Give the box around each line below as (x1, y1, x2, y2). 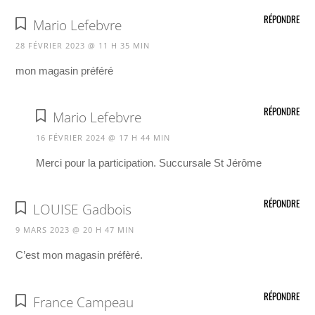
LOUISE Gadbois (32, 200, 131, 219)
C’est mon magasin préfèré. (15, 249, 143, 262)
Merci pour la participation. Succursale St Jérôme (35, 157, 262, 169)
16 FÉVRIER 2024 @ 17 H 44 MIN (35, 132, 170, 143)
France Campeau (32, 292, 134, 311)
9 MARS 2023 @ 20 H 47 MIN (15, 224, 135, 236)
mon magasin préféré (15, 64, 114, 77)
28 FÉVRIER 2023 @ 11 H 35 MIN (15, 39, 150, 51)
